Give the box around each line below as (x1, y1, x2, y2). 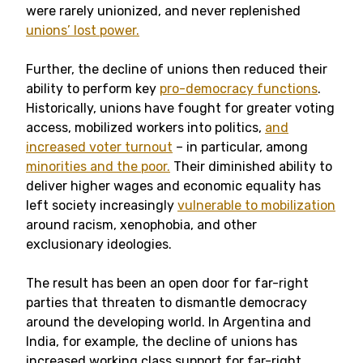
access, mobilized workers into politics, (26, 120, 265, 135)
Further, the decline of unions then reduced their (26, 62, 327, 77)
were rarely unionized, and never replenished (26, 3, 301, 19)
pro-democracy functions (160, 81, 318, 96)
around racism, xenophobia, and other (26, 217, 257, 233)
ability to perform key (26, 81, 160, 96)
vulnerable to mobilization (177, 198, 335, 213)
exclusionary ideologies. (26, 237, 172, 252)
